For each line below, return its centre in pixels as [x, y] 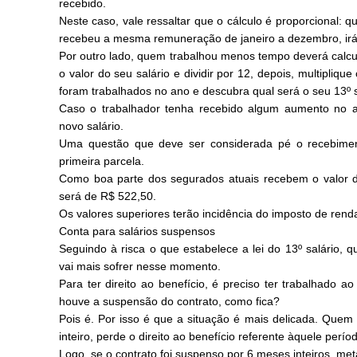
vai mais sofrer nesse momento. [140, 266]
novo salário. [91, 126]
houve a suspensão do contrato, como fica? [169, 301]
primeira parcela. [102, 161]
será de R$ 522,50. [108, 196]
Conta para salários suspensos [137, 231]
